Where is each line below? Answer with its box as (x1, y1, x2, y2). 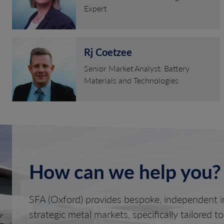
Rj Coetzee (84, 44, 132, 59)
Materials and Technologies (84, 74, 178, 86)
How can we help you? (29, 156, 221, 185)
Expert (84, 2, 106, 14)
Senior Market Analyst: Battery (84, 62, 189, 74)
